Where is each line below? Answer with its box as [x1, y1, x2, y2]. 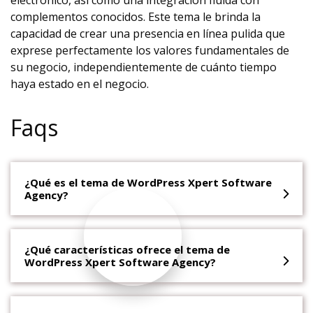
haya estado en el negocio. [10, 76, 149, 92]
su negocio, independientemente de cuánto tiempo [10, 59, 277, 75]
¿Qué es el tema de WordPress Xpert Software [24, 175, 272, 190]
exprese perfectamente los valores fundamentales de [10, 43, 289, 59]
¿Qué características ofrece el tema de [24, 242, 230, 257]
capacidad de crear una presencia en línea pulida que [10, 26, 285, 42]
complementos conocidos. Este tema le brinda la [10, 9, 261, 25]
